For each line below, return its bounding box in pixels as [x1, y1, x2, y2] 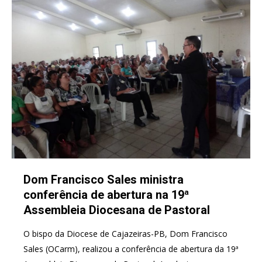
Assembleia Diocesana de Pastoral [23, 203, 210, 217]
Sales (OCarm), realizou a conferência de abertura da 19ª [23, 243, 239, 254]
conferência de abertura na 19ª [23, 188, 189, 202]
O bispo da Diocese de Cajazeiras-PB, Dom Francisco [23, 228, 227, 239]
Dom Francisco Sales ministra [23, 173, 184, 187]
